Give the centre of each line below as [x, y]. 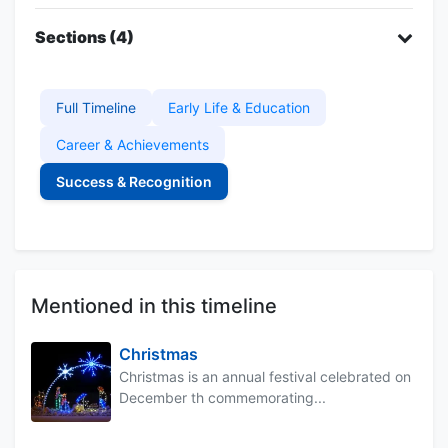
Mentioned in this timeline [154, 305]
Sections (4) [84, 36]
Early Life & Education [239, 107]
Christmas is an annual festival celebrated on [265, 376]
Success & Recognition [134, 181]
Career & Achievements [132, 144]
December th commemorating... [222, 397]
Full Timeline [96, 107]
